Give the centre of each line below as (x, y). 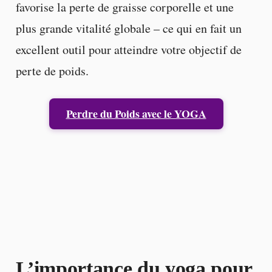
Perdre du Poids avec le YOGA (136, 113)
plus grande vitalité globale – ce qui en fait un (128, 28)
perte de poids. (52, 70)
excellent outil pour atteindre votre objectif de (128, 49)
